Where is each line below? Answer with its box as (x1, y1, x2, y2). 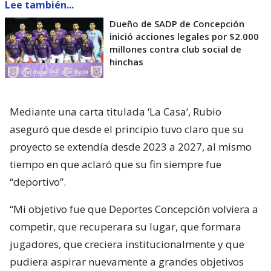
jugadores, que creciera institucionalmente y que (10, 237, 244, 252)
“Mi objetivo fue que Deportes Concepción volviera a (10, 202, 258, 217)
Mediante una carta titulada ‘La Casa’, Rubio (10, 105, 221, 119)
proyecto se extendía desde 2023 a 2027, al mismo (10, 140, 252, 154)
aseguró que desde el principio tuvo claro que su (10, 122, 244, 137)
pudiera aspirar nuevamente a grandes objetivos (10, 255, 244, 269)
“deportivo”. (10, 175, 66, 189)
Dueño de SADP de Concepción (109, 18, 244, 30)
